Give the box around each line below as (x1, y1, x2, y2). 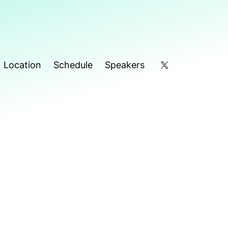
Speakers (104, 59, 145, 70)
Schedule (53, 59, 93, 70)
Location (3, 59, 41, 70)
